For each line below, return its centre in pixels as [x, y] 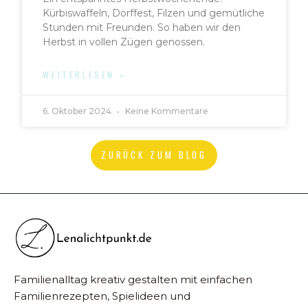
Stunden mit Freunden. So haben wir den [142, 28]
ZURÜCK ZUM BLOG [154, 155]
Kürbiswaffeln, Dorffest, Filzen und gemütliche [154, 13]
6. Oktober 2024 [78, 111]
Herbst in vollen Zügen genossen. [124, 42]
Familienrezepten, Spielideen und [102, 296]
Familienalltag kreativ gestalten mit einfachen [133, 279]
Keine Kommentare [166, 111]
